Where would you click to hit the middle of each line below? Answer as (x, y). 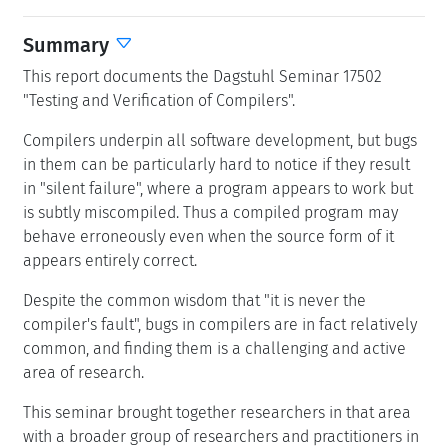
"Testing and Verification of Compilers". (159, 100)
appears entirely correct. (110, 260)
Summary (68, 44)
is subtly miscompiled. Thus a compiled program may (210, 212)
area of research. (83, 372)
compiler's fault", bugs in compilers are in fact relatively (220, 324)
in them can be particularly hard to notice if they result (216, 164)
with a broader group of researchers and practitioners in (221, 436)
